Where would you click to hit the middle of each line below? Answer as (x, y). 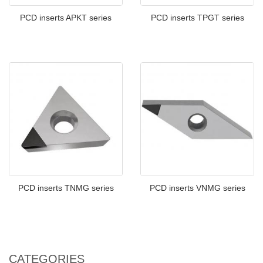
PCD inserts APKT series (66, 18)
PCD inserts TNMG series (66, 188)
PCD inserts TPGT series (197, 18)
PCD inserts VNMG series (197, 188)
